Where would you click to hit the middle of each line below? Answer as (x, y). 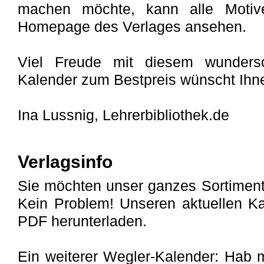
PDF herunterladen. (82, 221)
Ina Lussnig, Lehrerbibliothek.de (123, 115)
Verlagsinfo (65, 162)
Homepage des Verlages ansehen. (132, 27)
